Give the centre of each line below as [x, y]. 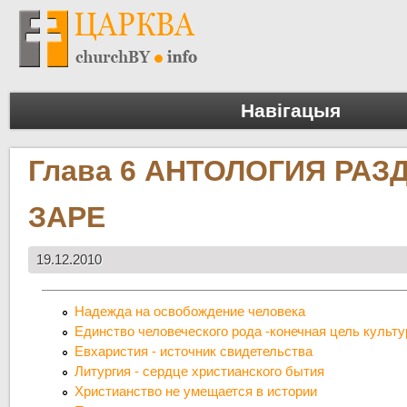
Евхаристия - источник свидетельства [194, 352]
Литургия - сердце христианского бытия [200, 372]
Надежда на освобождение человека [190, 312]
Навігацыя [291, 111]
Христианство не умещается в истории [196, 392]
